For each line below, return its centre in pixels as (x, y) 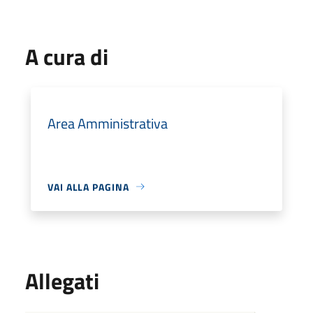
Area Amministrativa (108, 123)
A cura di (67, 56)
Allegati (62, 281)
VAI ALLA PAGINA (88, 187)
